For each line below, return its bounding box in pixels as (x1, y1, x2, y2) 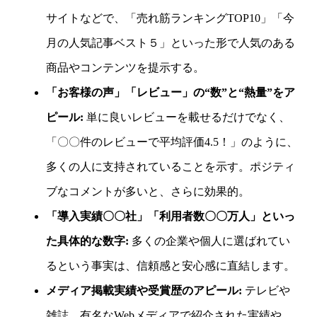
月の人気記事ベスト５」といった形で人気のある (45, 36, 295, 49)
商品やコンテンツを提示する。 (45, 61, 204, 74)
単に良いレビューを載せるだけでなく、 (83, 110, 290, 123)
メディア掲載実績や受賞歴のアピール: (45, 284, 242, 296)
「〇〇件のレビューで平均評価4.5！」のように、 (45, 135, 298, 148)
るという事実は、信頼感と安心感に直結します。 (45, 259, 295, 272)
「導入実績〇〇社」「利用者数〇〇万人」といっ (45, 209, 295, 222)
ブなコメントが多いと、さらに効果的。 (45, 185, 250, 197)
